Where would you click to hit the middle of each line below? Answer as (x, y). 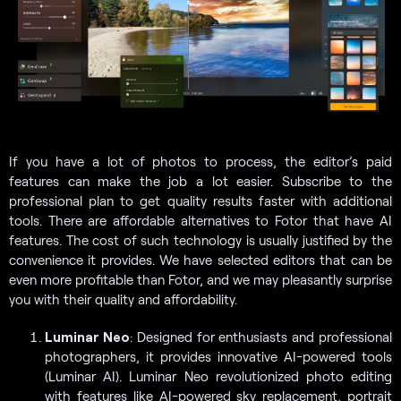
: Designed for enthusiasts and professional (261, 336)
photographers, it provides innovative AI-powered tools (218, 356)
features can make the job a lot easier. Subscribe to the (200, 180)
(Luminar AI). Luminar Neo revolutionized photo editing (218, 375)
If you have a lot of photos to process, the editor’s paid (200, 161)
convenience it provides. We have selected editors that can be (200, 259)
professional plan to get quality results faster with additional (200, 200)
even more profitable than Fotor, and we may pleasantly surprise (200, 279)
